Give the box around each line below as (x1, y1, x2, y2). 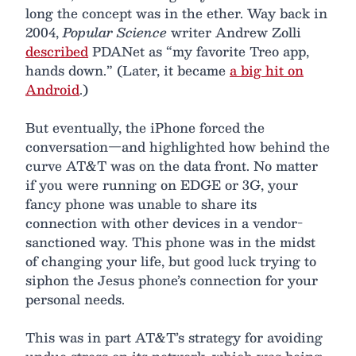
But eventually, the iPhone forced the (25, 116, 265, 138)
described (25, 40, 88, 62)
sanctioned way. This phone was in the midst (25, 230, 315, 253)
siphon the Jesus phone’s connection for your (25, 269, 318, 291)
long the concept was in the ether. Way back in (25, 2, 327, 24)
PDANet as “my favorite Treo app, (88, 40, 309, 62)
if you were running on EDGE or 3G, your (25, 173, 298, 195)
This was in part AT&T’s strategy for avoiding (25, 326, 323, 348)
